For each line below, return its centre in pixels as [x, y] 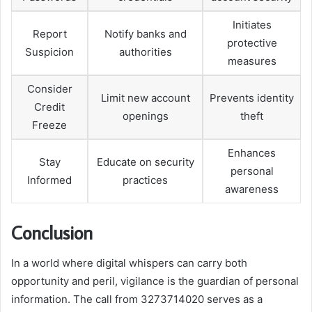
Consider [49, 89]
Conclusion [52, 232]
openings [145, 116]
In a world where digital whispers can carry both [129, 263]
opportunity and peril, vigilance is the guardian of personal [155, 281]
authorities [145, 52]
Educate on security [145, 162]
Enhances [252, 153]
